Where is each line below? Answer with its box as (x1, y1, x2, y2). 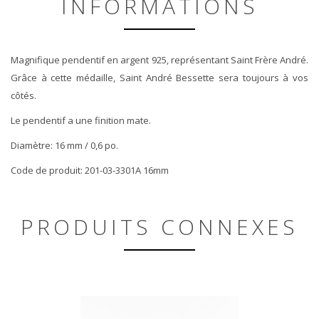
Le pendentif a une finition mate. (11, 113, 151, 127)
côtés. (11, 88, 36, 102)
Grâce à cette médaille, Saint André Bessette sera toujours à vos (11, 70, 308, 84)
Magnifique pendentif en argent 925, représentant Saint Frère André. (11, 53, 308, 66)
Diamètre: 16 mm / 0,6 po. (11, 138, 118, 152)
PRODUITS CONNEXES (21, 211, 298, 241)
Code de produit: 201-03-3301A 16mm (11, 163, 169, 177)
